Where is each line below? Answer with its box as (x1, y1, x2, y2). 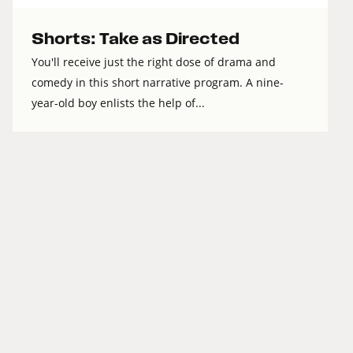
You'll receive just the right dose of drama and (32, 54, 276, 70)
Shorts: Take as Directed (32, 31, 240, 48)
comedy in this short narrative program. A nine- (32, 75, 284, 91)
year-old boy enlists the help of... (32, 95, 205, 111)
